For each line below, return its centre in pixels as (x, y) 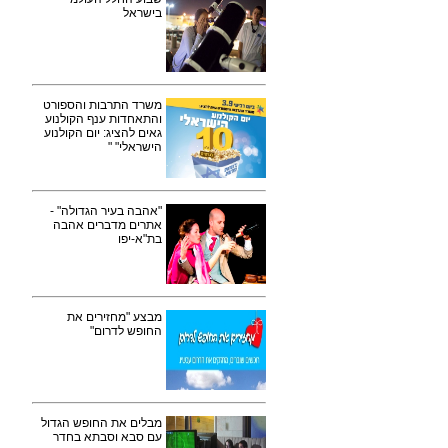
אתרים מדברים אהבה (107, 225)
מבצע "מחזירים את (114, 317)
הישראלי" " (135, 147)
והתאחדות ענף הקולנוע (103, 119)
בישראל (142, 13)
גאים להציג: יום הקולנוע (103, 133)
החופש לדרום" (126, 331)
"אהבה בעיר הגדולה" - (106, 211)
